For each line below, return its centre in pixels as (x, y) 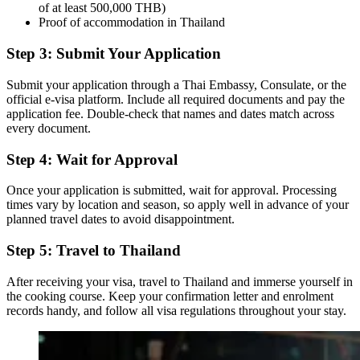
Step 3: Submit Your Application (114, 54)
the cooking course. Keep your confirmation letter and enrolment (170, 296)
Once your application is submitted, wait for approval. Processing (172, 190)
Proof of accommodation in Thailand (132, 22)
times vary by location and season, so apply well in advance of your (178, 205)
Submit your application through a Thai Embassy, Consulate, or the (176, 84)
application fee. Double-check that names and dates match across (170, 113)
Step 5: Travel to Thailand (94, 250)
